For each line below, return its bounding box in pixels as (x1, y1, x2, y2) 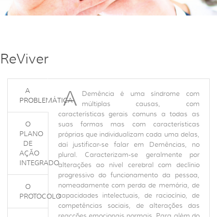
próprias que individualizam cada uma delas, (58, 130, 200, 139)
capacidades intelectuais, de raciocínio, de (58, 191, 200, 200)
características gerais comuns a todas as (58, 109, 200, 118)
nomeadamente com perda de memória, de (58, 181, 200, 189)
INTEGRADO (19, 158, 59, 167)
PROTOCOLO (19, 192, 61, 201)
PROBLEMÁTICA (19, 96, 73, 105)
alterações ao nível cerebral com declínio (58, 160, 200, 169)
